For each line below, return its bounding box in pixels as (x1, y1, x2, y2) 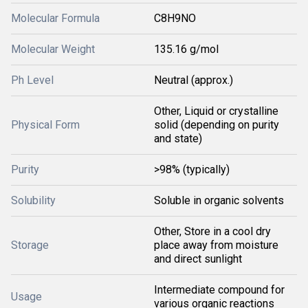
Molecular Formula (11, 12, 100, 25)
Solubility (11, 194, 56, 207)
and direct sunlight (154, 252, 242, 265)
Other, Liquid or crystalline (154, 104, 278, 118)
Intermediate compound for (154, 283, 285, 296)
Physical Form (11, 118, 80, 131)
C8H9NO (154, 12, 196, 25)
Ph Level (11, 74, 54, 87)
